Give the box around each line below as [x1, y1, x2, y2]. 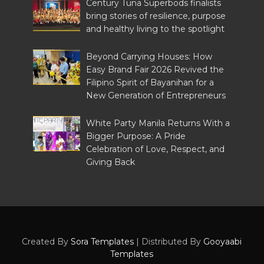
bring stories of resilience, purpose [86, 10, 226, 21]
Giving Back [86, 156, 136, 167]
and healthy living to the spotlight [86, 23, 225, 34]
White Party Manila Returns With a [86, 117, 230, 128]
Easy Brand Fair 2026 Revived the [86, 64, 225, 75]
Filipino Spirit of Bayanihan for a [86, 77, 214, 88]
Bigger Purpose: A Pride [86, 130, 186, 141]
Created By [22, 236, 71, 247]
